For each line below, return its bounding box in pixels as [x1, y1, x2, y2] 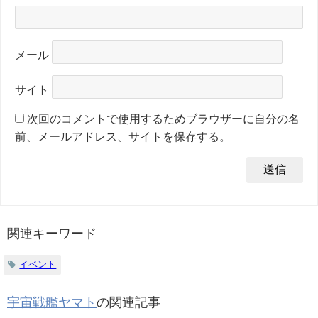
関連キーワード [7, 226, 97, 240]
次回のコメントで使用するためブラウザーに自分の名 [27, 112, 300, 124]
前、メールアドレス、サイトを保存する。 [15, 130, 231, 142]
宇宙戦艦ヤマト [7, 295, 97, 309]
